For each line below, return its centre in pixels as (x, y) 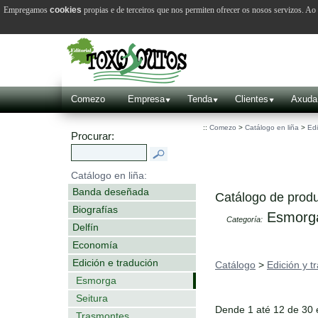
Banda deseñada (111, 191)
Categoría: (245, 219)
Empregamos (27, 10)
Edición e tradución (115, 262)
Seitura (92, 298)
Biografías (95, 209)
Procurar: (93, 136)
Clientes (252, 99)
